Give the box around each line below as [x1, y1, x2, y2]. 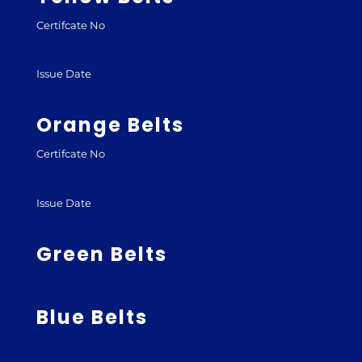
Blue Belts [36, 303, 148, 330]
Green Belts [36, 240, 167, 267]
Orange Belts [36, 112, 184, 139]
